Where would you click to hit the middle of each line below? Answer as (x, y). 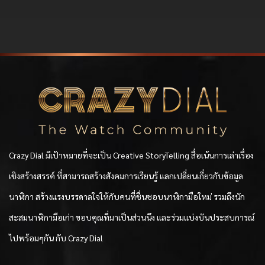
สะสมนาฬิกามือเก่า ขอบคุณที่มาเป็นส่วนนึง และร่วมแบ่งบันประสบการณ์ (132, 217)
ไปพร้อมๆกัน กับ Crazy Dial (56, 238)
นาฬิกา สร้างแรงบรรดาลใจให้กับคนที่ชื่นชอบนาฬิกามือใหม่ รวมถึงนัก (127, 197)
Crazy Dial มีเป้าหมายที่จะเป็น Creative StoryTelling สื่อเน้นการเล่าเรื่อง (131, 155)
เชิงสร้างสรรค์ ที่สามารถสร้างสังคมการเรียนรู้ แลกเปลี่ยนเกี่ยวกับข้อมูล (126, 176)
